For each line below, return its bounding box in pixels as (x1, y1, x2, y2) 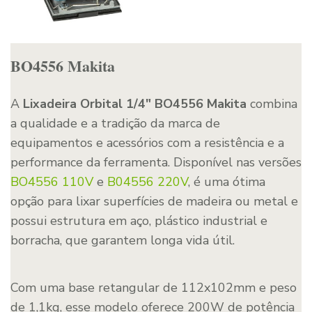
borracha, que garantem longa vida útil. (10, 232, 235, 249)
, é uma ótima (188, 173, 265, 191)
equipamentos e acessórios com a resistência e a (10, 134, 284, 152)
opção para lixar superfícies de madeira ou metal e (10, 193, 298, 210)
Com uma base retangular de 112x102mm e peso (10, 279, 297, 297)
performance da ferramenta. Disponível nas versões (10, 154, 302, 171)
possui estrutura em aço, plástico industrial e (10, 212, 267, 230)
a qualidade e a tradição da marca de (10, 115, 220, 132)
